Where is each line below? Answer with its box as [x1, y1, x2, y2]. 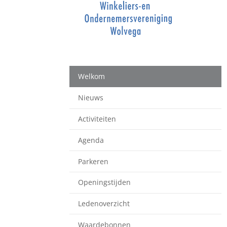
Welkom [78, 71, 105, 82]
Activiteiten [78, 113, 116, 124]
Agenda [78, 135, 104, 145]
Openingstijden [78, 177, 131, 187]
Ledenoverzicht [78, 199, 130, 209]
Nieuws [78, 93, 103, 103]
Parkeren [78, 156, 108, 166]
